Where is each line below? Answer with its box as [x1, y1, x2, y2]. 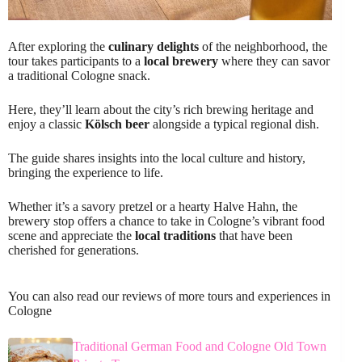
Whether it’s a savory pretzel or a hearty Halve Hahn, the [8, 200, 297, 214]
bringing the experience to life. [8, 166, 163, 180]
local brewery [144, 54, 218, 69]
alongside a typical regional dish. [149, 117, 319, 132]
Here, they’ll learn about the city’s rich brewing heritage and [8, 103, 314, 117]
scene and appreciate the [8, 229, 135, 243]
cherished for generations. [8, 243, 139, 258]
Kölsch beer [85, 117, 149, 132]
